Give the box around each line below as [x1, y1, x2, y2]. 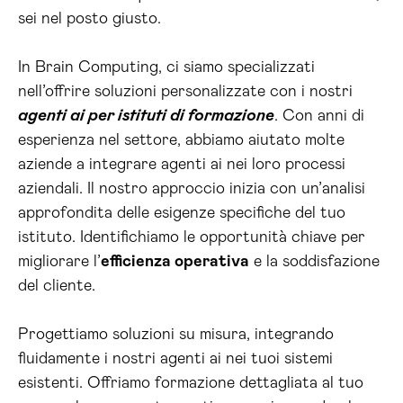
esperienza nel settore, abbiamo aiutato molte [18, 132, 345, 148]
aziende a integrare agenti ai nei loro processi [18, 157, 345, 173]
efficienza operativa [101, 254, 249, 270]
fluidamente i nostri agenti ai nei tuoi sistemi [18, 351, 333, 367]
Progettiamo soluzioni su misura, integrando [18, 327, 334, 343]
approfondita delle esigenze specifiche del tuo [18, 205, 345, 221]
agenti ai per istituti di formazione [18, 108, 274, 124]
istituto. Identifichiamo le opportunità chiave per [18, 229, 365, 246]
